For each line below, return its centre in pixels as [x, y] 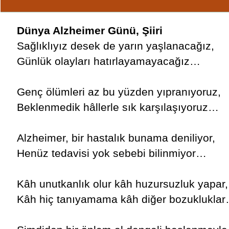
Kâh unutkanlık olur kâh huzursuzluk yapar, [122, 184]
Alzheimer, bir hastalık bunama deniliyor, [116, 138]
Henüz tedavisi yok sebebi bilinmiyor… [111, 153]
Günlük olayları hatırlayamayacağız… [108, 61]
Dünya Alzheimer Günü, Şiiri [89, 30]
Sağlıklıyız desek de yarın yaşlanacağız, [115, 46]
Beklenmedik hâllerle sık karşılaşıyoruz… [118, 107]
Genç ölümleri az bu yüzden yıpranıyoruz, [119, 92]
